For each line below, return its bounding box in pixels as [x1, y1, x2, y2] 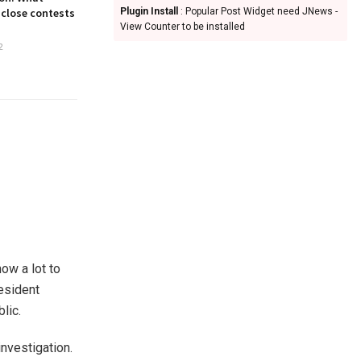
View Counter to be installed [120, 21, 245, 32]
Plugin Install [120, 6, 178, 17]
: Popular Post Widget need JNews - [178, 6, 338, 17]
